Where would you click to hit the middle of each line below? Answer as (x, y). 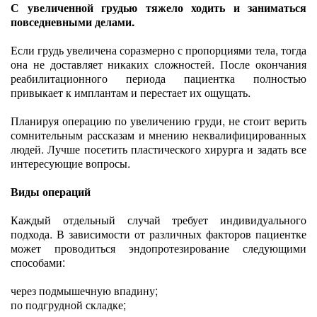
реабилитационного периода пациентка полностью (158, 78)
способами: (38, 262)
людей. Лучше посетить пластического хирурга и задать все (158, 149)
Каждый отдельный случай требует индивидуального (158, 220)
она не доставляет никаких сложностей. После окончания (158, 64)
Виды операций (51, 191)
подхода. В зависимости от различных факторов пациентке (158, 234)
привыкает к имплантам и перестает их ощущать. (131, 92)
